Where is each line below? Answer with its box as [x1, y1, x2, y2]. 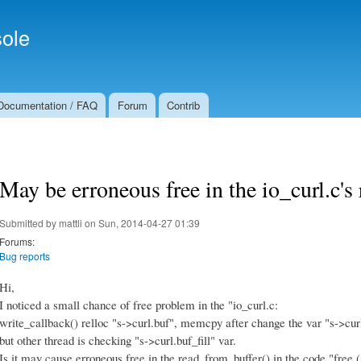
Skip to [129, 2, 163, 17]
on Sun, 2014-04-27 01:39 [82, 215, 200, 230]
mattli [59, 215, 82, 230]
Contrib [167, 98, 201, 113]
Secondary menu [180, 13, 278, 31]
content [129, 37, 164, 52]
